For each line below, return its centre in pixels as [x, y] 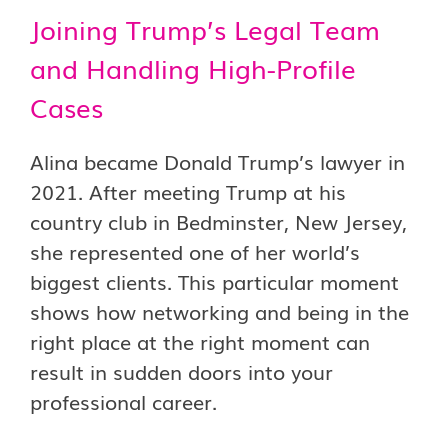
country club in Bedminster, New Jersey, [218, 221]
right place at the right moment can [200, 341]
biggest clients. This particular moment [214, 281]
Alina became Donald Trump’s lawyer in [217, 161]
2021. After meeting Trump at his [188, 191]
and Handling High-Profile [193, 67]
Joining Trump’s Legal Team [205, 28]
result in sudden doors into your [181, 371]
